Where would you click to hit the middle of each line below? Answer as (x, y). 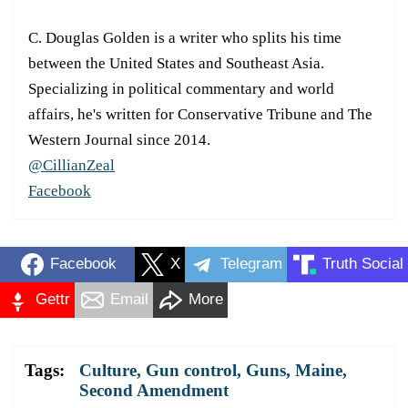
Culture (108, 370)
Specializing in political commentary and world (181, 88)
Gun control (191, 370)
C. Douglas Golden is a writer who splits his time (185, 37)
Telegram (251, 264)
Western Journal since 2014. (119, 139)
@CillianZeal (71, 165)
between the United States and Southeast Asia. (176, 63)
